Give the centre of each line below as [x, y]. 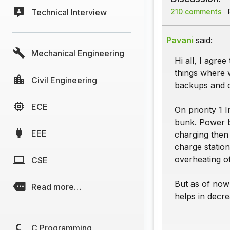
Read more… [56, 187]
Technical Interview [69, 12]
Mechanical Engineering [78, 53]
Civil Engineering [64, 80]
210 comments [196, 12]
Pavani [180, 40]
